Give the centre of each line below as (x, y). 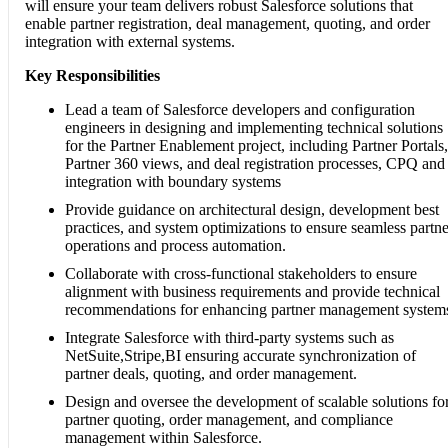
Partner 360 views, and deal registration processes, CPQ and (255, 163)
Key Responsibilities (92, 75)
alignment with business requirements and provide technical (252, 291)
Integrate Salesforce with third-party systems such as (229, 337)
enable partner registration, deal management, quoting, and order (227, 23)
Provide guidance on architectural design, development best (252, 209)
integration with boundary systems (173, 181)
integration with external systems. (130, 41)
